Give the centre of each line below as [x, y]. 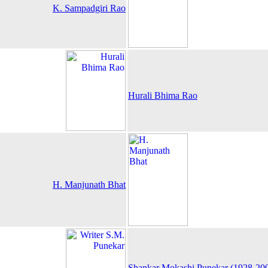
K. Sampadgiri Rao [89, 8]
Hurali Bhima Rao [163, 95]
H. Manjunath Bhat [89, 185]
